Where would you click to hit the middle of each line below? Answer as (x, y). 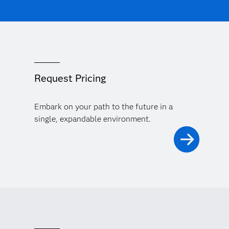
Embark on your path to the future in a (103, 107)
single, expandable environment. (92, 119)
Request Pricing (70, 78)
